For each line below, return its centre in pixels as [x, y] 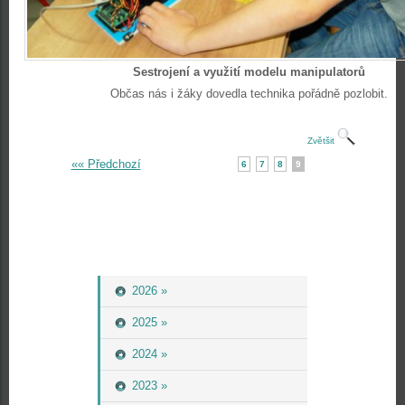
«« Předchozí [106, 164]
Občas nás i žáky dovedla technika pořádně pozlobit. [249, 94]
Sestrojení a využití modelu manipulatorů [249, 72]
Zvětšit [322, 141]
